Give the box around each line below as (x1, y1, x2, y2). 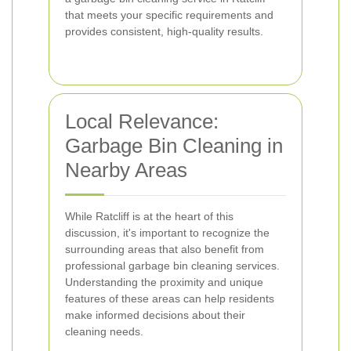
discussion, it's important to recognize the (65, 226, 270, 239)
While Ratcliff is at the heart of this (65, 210, 233, 223)
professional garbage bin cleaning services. (65, 259, 280, 272)
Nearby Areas (65, 158, 187, 182)
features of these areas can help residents (65, 292, 274, 305)
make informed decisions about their (65, 309, 245, 321)
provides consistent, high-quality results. (65, 25, 263, 38)
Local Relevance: (65, 110, 219, 133)
